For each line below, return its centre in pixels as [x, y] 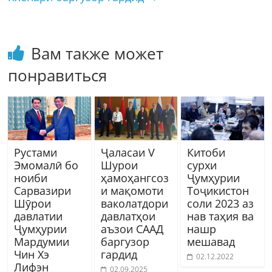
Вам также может [97, 53]
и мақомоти [132, 190]
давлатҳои [128, 216]
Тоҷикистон [218, 190]
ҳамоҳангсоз [134, 178]
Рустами [36, 152]
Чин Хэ [32, 254]
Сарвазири [43, 190]
